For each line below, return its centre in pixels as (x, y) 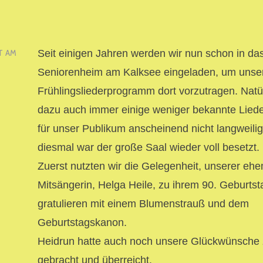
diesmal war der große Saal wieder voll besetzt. (149, 147)
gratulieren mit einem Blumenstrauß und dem (143, 203)
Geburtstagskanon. (82, 222)
